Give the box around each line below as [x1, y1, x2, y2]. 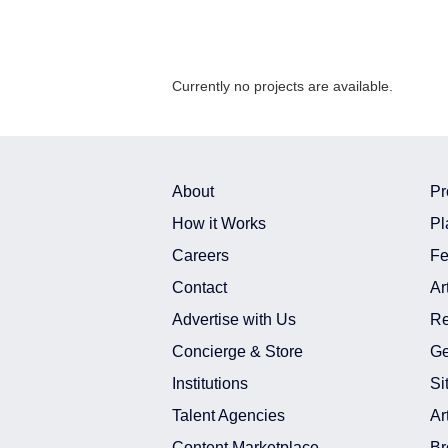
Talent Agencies [172, 407, 285, 424]
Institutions [172, 375, 248, 392]
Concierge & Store [172, 343, 303, 360]
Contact [172, 279, 227, 296]
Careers [172, 247, 229, 264]
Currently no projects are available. [172, 78, 393, 94]
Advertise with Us [172, 311, 296, 328]
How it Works [172, 215, 266, 232]
